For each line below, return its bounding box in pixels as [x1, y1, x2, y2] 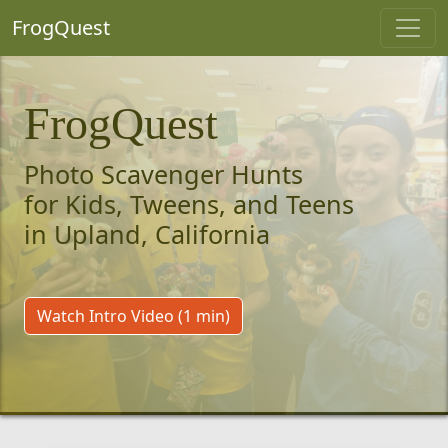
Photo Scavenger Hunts [24, 157, 303, 191]
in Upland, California [24, 217, 270, 251]
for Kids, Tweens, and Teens [24, 187, 354, 221]
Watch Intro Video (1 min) [37, 305, 230, 327]
